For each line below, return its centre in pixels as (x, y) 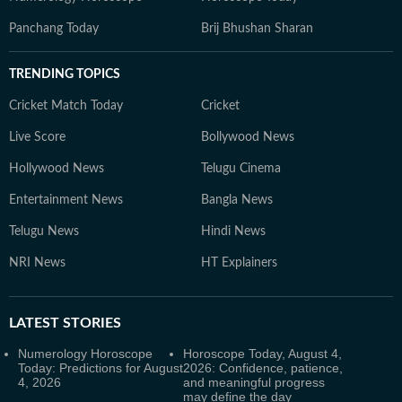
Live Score (37, 137)
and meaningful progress (254, 382)
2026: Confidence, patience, (263, 368)
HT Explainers (239, 263)
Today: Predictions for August (100, 368)
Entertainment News (66, 200)
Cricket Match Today (66, 106)
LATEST (34, 323)
